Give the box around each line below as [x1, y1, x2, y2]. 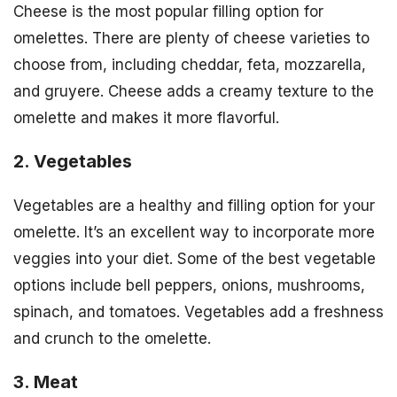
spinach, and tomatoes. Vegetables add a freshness [13, 302, 384, 321]
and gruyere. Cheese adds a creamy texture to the [13, 82, 374, 100]
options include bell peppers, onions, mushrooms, [13, 276, 365, 294]
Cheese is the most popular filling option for [13, 2, 323, 20]
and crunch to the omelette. [13, 329, 211, 347]
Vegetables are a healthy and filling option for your [13, 196, 375, 214]
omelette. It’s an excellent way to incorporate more [13, 222, 375, 241]
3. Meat [13, 370, 78, 393]
